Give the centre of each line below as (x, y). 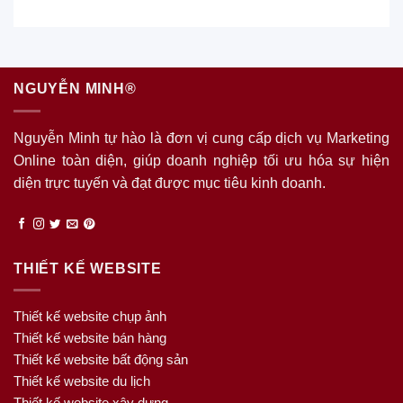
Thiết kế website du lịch (82, 381)
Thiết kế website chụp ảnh (90, 317)
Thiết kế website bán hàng (90, 338)
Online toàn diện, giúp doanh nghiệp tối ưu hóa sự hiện (201, 160)
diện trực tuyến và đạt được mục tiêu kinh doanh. (170, 183)
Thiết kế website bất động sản (101, 360)
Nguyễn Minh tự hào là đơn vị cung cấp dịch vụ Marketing (201, 138)
